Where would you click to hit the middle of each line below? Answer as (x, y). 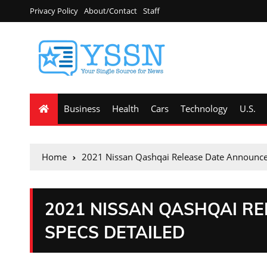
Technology (204, 108)
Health (125, 108)
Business (82, 108)
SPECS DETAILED (115, 232)
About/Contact (111, 11)
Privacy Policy (54, 11)
